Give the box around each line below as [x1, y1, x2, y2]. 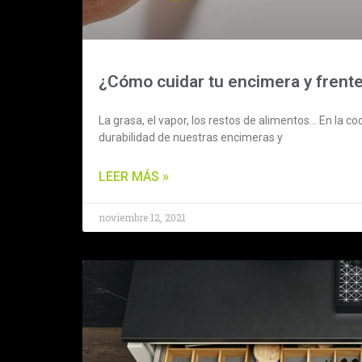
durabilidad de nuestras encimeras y [99, 130, 283, 144]
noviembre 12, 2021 [99, 210, 186, 224]
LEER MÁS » [99, 168, 169, 184]
